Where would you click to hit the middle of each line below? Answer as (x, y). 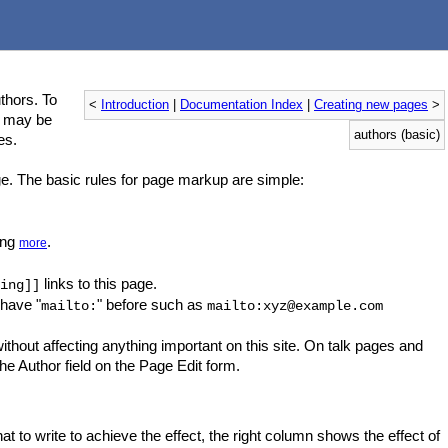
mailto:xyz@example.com (295, 306)
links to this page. (98, 283)
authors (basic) (397, 135)
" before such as (152, 304)
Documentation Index (241, 105)
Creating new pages (371, 105)
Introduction (135, 105)
